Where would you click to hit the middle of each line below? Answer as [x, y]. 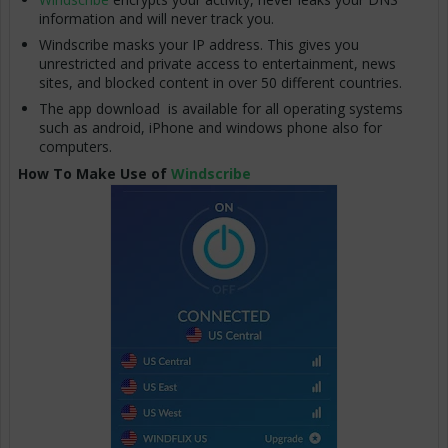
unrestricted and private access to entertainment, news [217, 64]
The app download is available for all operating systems [221, 109]
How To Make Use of [94, 174]
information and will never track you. [156, 19]
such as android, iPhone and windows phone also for [210, 128]
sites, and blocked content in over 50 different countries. [220, 83]
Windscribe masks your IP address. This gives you [199, 45]
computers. [77, 147]
